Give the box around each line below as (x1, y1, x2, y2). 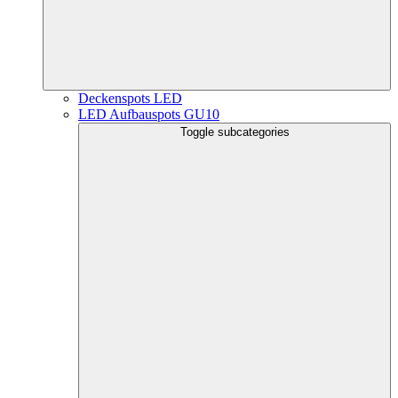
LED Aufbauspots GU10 (78, 107, 219, 122)
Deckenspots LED (78, 91, 182, 106)
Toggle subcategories (179, 125, 290, 139)
